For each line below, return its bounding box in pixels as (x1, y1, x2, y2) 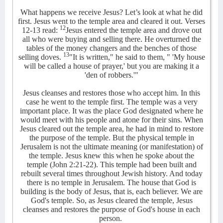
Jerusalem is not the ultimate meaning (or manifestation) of (20, 142, 203, 151)
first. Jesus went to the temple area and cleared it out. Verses (18, 17, 205, 25)
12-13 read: (21, 26, 60, 34)
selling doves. (18, 53, 63, 61)
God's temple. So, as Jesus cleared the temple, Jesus (30, 196, 193, 205)
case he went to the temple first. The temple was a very (25, 98, 198, 106)
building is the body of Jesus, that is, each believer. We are (20, 187, 203, 196)
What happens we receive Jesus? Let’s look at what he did (20, 8, 203, 16)
